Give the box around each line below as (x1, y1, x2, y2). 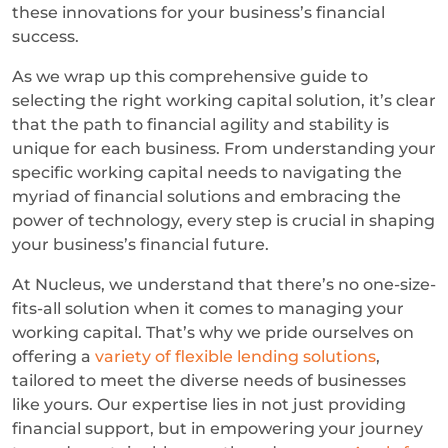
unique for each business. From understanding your (12, 138, 436, 158)
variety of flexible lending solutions (95, 346, 376, 366)
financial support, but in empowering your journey (12, 418, 423, 438)
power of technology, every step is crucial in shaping (12, 210, 435, 230)
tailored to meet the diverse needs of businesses (12, 370, 406, 390)
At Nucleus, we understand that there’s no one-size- (12, 274, 436, 294)
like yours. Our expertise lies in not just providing (12, 394, 406, 414)
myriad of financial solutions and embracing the (12, 186, 401, 206)
